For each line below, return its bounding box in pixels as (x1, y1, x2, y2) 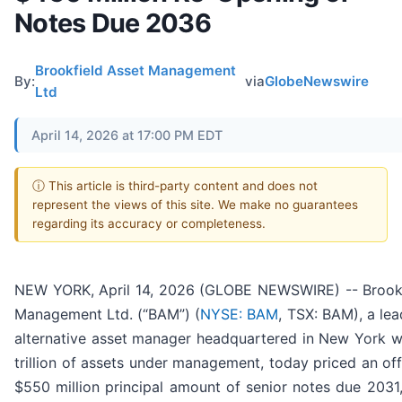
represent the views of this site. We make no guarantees (32, 197, 358, 212)
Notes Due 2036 (14, 6, 211, 39)
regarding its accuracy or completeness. (32, 215, 266, 231)
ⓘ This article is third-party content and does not (32, 178, 318, 193)
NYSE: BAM (200, 305, 279, 324)
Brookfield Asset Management (35, 61, 236, 79)
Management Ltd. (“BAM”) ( (14, 305, 201, 324)
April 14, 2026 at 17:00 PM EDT (31, 127, 223, 143)
